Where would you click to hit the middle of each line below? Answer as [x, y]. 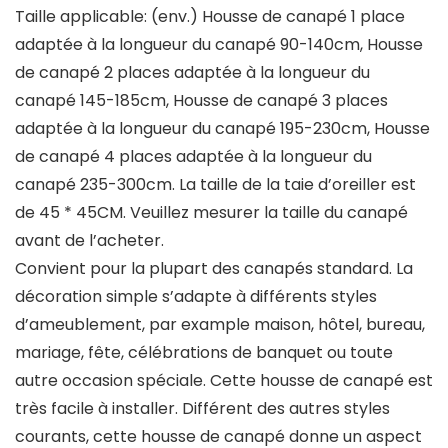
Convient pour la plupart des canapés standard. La [214, 269]
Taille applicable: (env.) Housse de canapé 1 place [210, 17]
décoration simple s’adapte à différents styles [196, 297]
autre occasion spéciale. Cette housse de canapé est [224, 381]
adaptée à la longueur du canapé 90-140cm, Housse [219, 45]
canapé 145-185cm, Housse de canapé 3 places [201, 101]
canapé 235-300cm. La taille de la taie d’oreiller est [215, 185]
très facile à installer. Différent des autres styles [202, 409]
